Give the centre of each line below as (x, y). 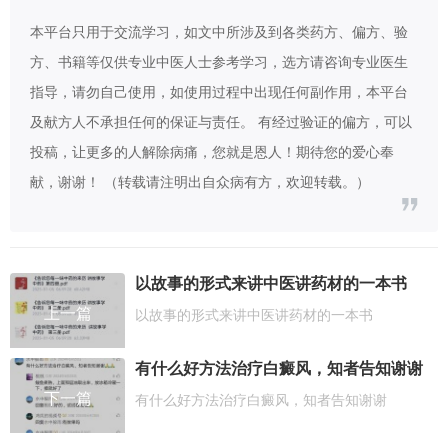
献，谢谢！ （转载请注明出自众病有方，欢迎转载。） (200, 182)
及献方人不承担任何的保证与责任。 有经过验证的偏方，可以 (221, 122)
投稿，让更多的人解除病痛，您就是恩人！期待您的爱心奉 (212, 152)
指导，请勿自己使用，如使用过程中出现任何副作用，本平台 (219, 92)
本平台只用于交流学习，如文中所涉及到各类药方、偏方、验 (219, 32)
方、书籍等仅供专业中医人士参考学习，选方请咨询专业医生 (219, 62)
